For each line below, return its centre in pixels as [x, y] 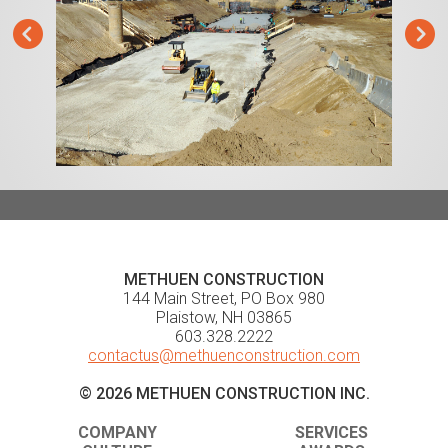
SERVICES [331, 432]
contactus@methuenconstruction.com [224, 355]
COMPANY [117, 432]
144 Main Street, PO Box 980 [224, 298]
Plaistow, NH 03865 [224, 317]
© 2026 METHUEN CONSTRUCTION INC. [224, 393]
